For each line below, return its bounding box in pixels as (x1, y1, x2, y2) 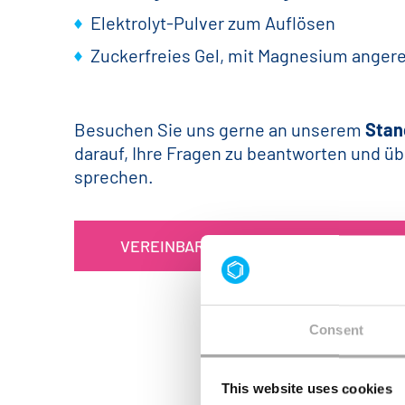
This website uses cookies (221, 381, 392, 397)
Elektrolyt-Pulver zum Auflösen (90, 12, 335, 33)
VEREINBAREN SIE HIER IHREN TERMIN (120, 236, 401, 256)
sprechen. (74, 165, 154, 187)
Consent (309, 322, 363, 338)
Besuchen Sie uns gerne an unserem (74, 118, 365, 140)
